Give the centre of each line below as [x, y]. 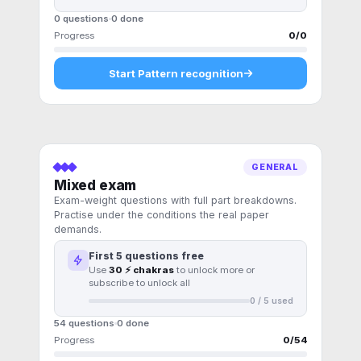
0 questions [81, 19]
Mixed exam [95, 185]
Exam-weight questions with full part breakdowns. [175, 200]
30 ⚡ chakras [141, 270]
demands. [78, 229]
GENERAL [275, 167]
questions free [163, 256]
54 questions [84, 323]
